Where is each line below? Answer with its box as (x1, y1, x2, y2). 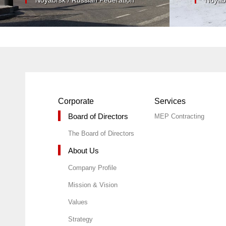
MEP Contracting (154, 112, 204, 120)
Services (154, 96, 186, 105)
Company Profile (68, 163, 117, 172)
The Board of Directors (68, 129, 134, 137)
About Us (68, 146, 99, 155)
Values (68, 198, 88, 206)
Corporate (58, 96, 94, 105)
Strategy (68, 215, 93, 223)
